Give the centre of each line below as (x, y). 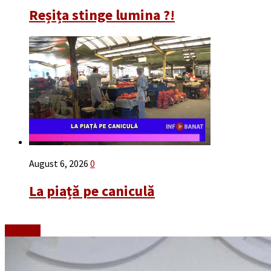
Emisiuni (23, 230)
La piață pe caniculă (92, 191)
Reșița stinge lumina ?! (102, 15)
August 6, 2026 (59, 164)
